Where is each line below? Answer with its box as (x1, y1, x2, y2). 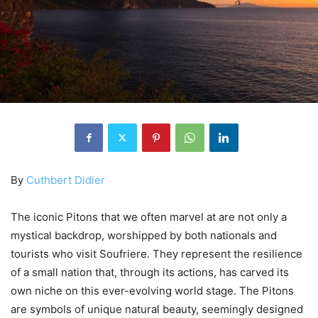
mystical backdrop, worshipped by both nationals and (11, 228, 277, 242)
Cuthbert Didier (26, 172, 105, 187)
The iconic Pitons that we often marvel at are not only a (11, 209, 287, 224)
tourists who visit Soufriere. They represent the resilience (11, 246, 302, 261)
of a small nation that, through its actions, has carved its (11, 265, 289, 279)
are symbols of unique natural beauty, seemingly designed (11, 302, 303, 316)
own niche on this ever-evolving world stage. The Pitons (11, 283, 294, 297)
